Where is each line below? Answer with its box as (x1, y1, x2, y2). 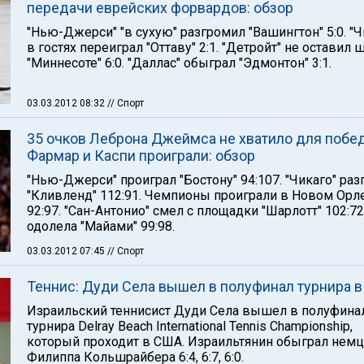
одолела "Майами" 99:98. (27, 219, 175, 234)
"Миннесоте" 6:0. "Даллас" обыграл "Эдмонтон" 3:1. (27, 55, 331, 71)
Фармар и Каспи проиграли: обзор (27, 147, 255, 164)
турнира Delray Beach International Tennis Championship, (27, 318, 353, 334)
